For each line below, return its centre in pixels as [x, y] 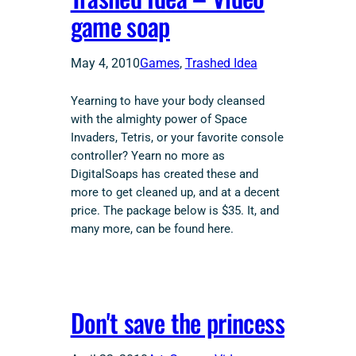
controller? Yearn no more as [147, 156]
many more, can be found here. [152, 229]
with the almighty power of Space [159, 119]
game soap [120, 25]
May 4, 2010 [105, 63]
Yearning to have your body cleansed [167, 101]
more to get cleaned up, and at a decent [175, 192]
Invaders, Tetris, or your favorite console [177, 137]
